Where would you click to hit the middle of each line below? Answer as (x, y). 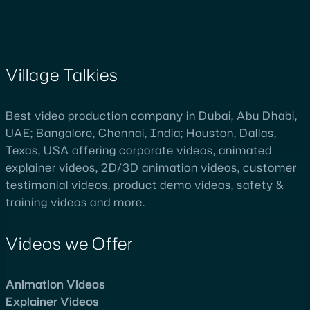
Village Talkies (62, 74)
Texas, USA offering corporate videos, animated (139, 150)
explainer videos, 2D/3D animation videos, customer (151, 167)
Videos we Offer (70, 243)
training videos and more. (75, 202)
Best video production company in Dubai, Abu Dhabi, (152, 115)
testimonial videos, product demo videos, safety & (145, 184)
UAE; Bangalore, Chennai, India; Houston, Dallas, (141, 133)
